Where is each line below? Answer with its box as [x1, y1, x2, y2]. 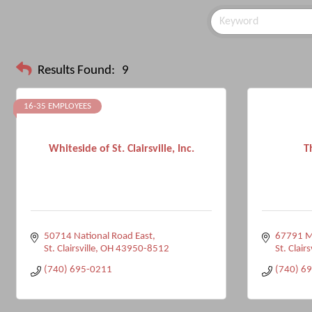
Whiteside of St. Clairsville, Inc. [48, 143, 194, 155]
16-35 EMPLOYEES [24, 102, 91, 111]
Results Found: [38, 63, 115, 77]
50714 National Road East [43, 231, 153, 242]
